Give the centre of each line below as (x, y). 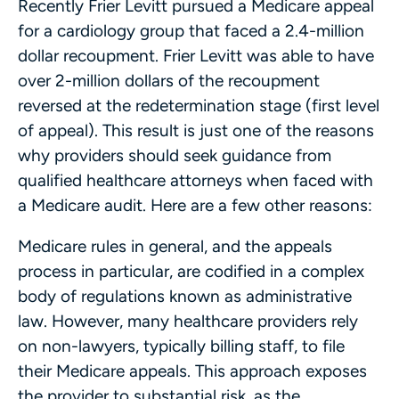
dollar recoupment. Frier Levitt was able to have (196, 56)
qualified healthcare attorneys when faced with (195, 180)
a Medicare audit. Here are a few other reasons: (195, 205)
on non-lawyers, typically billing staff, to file (181, 346)
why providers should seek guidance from (175, 155)
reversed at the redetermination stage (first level (199, 106)
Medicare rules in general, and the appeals (175, 247)
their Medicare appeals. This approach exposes (192, 371)
